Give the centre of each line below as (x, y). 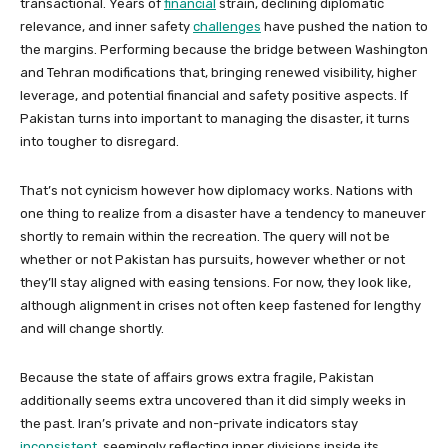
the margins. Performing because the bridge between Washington (224, 49)
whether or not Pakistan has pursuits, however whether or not (212, 259)
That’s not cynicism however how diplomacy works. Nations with (216, 190)
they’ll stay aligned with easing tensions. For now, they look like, (215, 282)
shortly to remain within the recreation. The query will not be (205, 236)
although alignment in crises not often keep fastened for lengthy (220, 305)
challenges (227, 26)
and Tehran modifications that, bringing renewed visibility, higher (218, 72)
